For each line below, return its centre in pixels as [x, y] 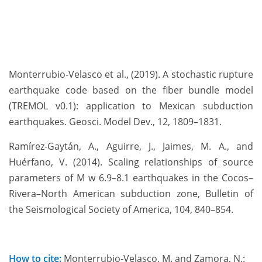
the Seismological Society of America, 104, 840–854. [121, 210]
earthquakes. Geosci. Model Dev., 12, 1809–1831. [115, 122]
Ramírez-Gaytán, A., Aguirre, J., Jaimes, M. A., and [131, 146]
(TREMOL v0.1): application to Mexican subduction [131, 106]
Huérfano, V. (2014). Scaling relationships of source [131, 162]
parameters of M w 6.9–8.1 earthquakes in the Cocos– [131, 178]
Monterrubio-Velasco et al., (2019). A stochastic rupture [131, 75]
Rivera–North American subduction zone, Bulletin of [131, 194]
